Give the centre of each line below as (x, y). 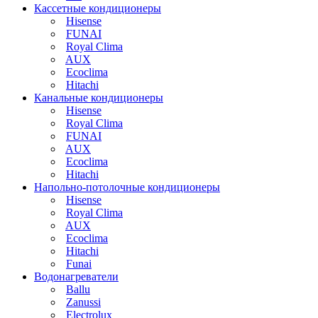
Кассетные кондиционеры (98, 8)
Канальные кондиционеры (99, 97)
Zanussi (83, 302)
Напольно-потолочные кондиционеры (127, 187)
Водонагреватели (76, 276)
